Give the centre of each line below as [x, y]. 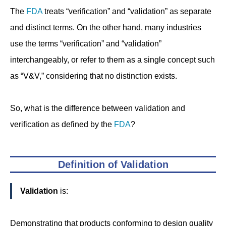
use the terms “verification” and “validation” [86, 44]
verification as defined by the [62, 125]
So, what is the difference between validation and [98, 108]
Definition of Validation [113, 165]
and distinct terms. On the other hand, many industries [106, 28]
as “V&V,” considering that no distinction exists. [94, 76]
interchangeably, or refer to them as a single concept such [112, 60]
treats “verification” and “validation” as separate [127, 12]
